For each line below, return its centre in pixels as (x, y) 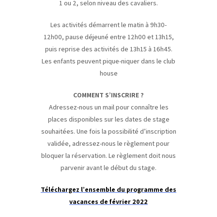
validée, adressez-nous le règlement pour (108, 143)
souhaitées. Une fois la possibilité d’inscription (108, 131)
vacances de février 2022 (108, 201)
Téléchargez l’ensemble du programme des (108, 189)
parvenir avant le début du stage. (108, 168)
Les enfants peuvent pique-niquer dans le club (108, 61)
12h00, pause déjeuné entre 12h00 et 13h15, (108, 37)
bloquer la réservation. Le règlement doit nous (108, 155)
